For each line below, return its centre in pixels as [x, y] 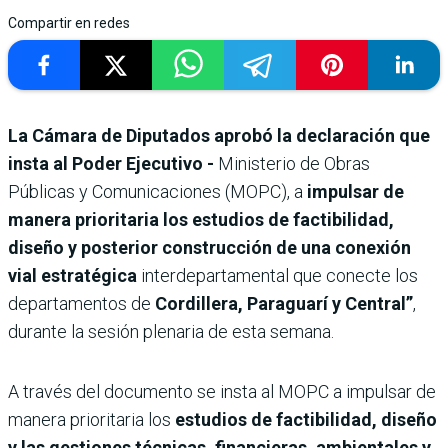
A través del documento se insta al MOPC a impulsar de [222, 391]
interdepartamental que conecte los [277, 275]
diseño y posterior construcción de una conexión [209, 247]
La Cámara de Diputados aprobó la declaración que [219, 135]
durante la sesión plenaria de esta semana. [171, 331]
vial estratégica [72, 275]
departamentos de [81, 303]
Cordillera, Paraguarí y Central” [284, 303]
